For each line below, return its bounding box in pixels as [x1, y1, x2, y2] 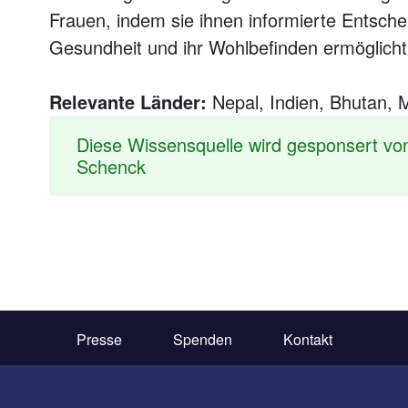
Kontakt [282, 329, 332, 350]
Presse [76, 329, 122, 350]
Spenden [172, 329, 232, 350]
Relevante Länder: [48, 88, 207, 115]
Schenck [76, 153, 146, 179]
